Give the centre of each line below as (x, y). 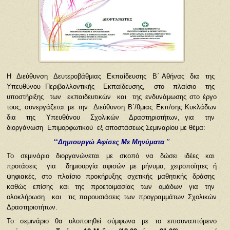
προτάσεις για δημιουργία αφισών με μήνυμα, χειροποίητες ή (111, 166)
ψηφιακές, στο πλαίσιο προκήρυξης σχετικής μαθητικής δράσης (111, 176)
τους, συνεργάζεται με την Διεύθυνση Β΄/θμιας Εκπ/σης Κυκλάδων (111, 107)
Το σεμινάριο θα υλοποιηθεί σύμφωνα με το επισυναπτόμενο (111, 221)
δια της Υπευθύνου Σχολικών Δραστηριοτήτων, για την (111, 118)
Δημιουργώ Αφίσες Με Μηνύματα (111, 142)
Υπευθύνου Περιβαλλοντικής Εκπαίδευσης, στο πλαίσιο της (111, 87)
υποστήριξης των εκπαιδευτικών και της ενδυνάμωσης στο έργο (111, 97)
